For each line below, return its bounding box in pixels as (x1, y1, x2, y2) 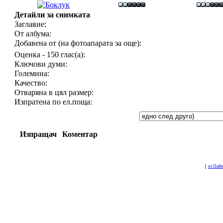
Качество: (14, 79, 47, 87)
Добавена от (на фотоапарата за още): (14, 39, 141, 47)
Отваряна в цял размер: (14, 88, 94, 97)
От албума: (14, 29, 51, 38)
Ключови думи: (14, 60, 67, 68)
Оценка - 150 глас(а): (14, 50, 85, 59)
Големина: (14, 69, 49, 78)
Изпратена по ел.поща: (14, 98, 92, 106)
